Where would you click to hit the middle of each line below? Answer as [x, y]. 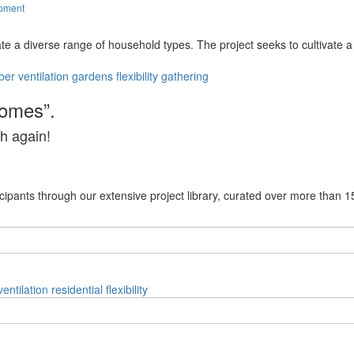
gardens [92, 75]
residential [77, 289]
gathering [185, 75]
